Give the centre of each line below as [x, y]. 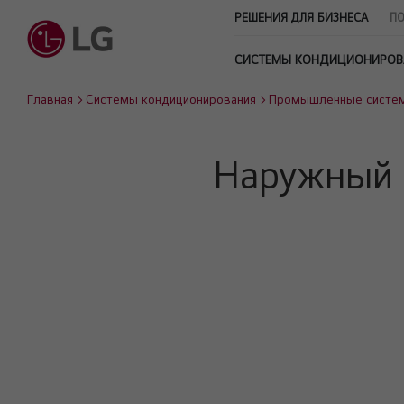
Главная [50, 99]
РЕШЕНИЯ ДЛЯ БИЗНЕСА [301, 18]
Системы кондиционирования [171, 99]
